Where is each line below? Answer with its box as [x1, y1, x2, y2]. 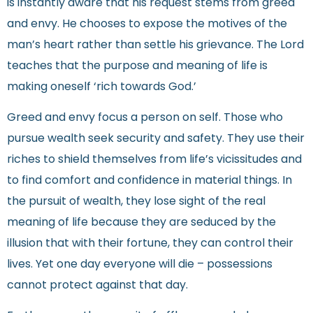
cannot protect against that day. [7, 280, 188, 292]
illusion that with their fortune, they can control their [7, 238, 293, 250]
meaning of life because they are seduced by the [7, 217, 276, 229]
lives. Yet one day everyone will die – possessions [7, 259, 272, 271]
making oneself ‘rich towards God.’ [7, 81, 196, 93]
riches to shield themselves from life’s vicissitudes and [7, 154, 302, 166]
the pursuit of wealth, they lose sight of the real [7, 196, 265, 208]
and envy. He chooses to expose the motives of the [7, 18, 287, 30]
